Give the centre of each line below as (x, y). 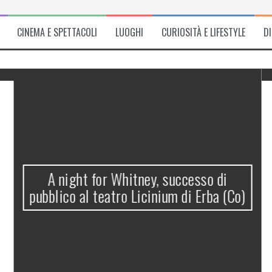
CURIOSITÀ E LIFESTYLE (203, 32)
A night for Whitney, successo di (136, 178)
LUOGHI (129, 32)
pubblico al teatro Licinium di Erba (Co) (136, 195)
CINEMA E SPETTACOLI (57, 32)
